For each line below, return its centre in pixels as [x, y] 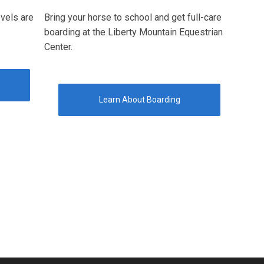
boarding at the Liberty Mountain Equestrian [133, 32]
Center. [58, 47]
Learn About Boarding [139, 100]
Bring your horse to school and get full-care [133, 17]
